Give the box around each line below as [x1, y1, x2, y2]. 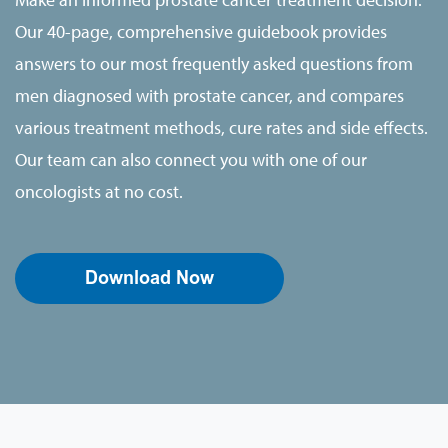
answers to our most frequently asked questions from [15, 51, 413, 75]
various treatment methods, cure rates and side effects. [15, 115, 428, 139]
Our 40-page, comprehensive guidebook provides [15, 19, 387, 43]
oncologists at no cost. [15, 179, 183, 203]
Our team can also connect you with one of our [15, 147, 367, 171]
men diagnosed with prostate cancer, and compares [15, 83, 404, 107]
